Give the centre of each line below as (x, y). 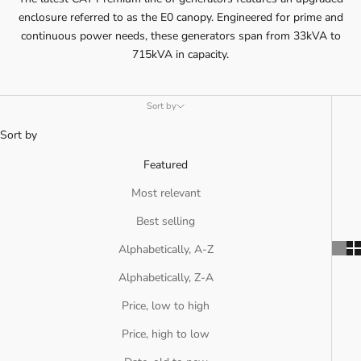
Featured (166, 165)
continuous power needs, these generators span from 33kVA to (180, 36)
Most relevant (166, 193)
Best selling (166, 222)
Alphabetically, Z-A (166, 278)
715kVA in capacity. (180, 55)
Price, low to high (166, 306)
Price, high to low (166, 334)
